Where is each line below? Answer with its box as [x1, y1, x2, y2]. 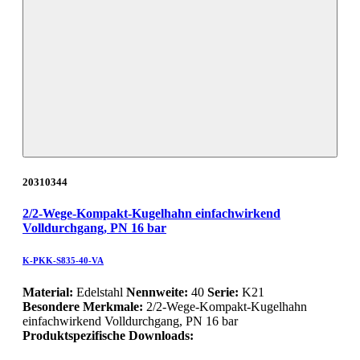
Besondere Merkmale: [22, 299, 146, 313]
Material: [22, 284, 73, 299]
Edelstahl [73, 284, 126, 299]
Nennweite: [126, 284, 188, 299]
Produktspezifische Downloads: [22, 328, 194, 342]
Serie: [207, 284, 239, 299]
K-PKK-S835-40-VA [22, 255, 104, 265]
